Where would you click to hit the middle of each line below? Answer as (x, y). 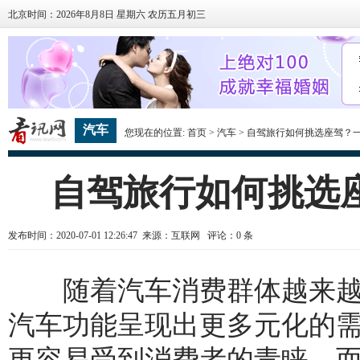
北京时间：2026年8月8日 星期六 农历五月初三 (107, 14)
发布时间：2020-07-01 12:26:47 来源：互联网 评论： (122, 235)
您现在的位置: (156, 133)
